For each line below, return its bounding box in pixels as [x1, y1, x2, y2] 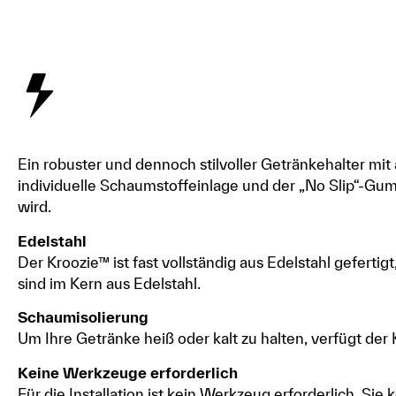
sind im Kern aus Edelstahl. [18, 274, 201, 292]
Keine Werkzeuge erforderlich [18, 363, 238, 381]
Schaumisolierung [18, 308, 148, 326]
